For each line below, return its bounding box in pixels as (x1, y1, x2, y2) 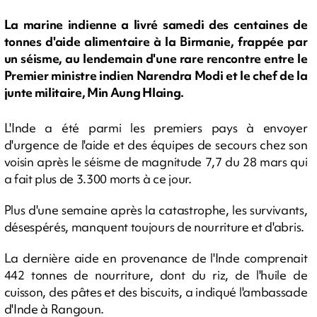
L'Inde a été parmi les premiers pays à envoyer (4, 120, 308, 136)
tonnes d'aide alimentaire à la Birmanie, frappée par (4, 33, 308, 50)
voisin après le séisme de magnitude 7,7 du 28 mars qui (4, 154, 308, 170)
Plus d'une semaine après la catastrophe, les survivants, (4, 202, 308, 218)
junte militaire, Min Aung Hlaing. (4, 84, 184, 101)
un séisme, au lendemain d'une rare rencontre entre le (4, 50, 308, 67)
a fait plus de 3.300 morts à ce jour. (4, 171, 192, 187)
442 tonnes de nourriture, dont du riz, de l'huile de (4, 267, 308, 283)
